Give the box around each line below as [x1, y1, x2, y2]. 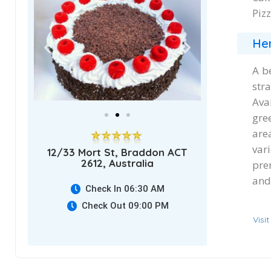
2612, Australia [80, 157, 154, 170]
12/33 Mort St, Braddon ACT [47, 146, 188, 159]
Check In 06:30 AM [85, 183, 165, 195]
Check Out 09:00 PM [81, 200, 169, 212]
